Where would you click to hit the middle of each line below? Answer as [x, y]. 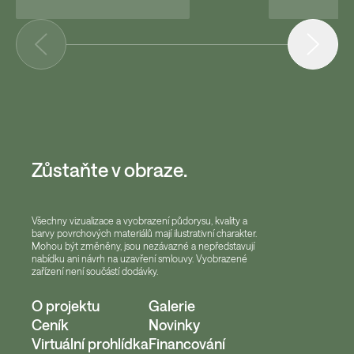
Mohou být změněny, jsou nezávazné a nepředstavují [143, 246]
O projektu [66, 306]
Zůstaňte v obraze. [109, 170]
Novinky [174, 325]
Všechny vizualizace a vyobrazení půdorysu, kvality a [139, 221]
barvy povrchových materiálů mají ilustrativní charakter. [144, 233]
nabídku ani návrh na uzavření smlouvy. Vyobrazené [139, 259]
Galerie [172, 306]
